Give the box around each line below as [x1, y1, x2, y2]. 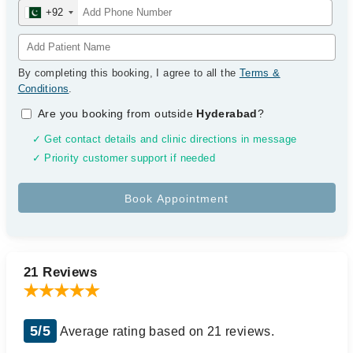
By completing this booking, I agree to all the [17, 67, 240, 79]
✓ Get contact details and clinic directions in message [32, 134, 297, 145]
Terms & [239, 67, 281, 79]
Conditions [17, 83, 69, 95]
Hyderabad [196, 107, 258, 120]
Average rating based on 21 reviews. [57, 325, 275, 338]
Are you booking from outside [38, 107, 197, 120]
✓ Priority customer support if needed [32, 153, 215, 164]
